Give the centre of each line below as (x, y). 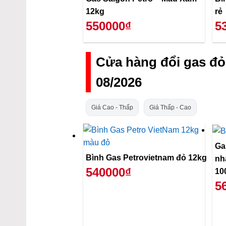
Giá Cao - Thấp (112, 107)
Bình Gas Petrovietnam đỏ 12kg (147, 158)
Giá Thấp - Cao (171, 107)
